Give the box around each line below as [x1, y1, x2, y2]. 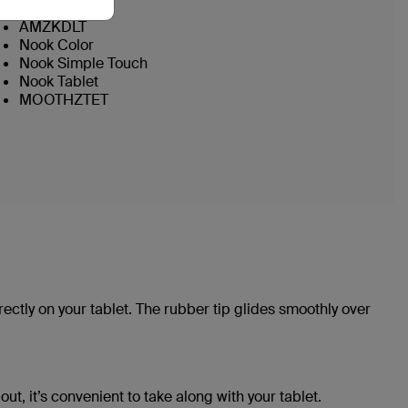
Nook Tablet [19, 72, 98, 91]
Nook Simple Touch [19, 54, 148, 73]
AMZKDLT [19, 17, 87, 36]
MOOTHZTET [19, 90, 108, 109]
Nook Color [19, 36, 94, 55]
